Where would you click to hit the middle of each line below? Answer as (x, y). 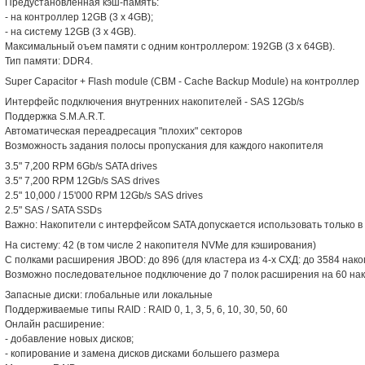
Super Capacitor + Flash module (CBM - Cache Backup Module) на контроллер (182, 81)
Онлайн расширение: (55, 324)
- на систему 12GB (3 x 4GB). (70, 32)
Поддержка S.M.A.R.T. (55, 117)
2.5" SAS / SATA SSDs (53, 210)
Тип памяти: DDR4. (49, 61)
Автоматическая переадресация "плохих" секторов (123, 131)
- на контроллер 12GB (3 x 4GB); (79, 17)
